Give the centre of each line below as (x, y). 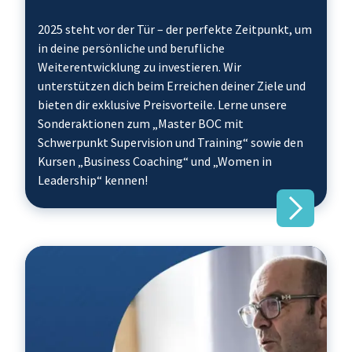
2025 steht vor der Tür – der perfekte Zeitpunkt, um (175, 29)
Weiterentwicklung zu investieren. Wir (139, 67)
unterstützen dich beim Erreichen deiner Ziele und (172, 86)
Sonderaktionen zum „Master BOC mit (141, 123)
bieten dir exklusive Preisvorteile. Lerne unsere (162, 104)
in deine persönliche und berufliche (131, 48)
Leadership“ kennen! (93, 180)
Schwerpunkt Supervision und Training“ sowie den (170, 142)
